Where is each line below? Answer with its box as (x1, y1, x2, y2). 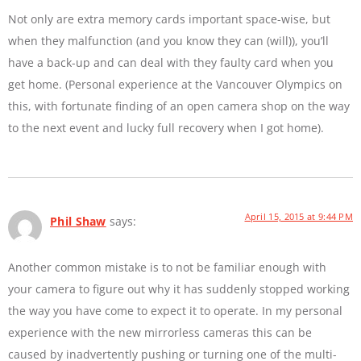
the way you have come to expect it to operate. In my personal (8, 302, 342, 318)
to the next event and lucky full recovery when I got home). (8, 120, 324, 136)
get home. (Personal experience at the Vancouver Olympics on (8, 77, 342, 93)
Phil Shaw (50, 214, 106, 230)
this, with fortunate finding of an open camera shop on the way (8, 98, 350, 114)
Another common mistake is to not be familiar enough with (8, 259, 326, 275)
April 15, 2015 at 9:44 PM (244, 210, 353, 223)
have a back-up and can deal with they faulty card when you (8, 55, 334, 71)
